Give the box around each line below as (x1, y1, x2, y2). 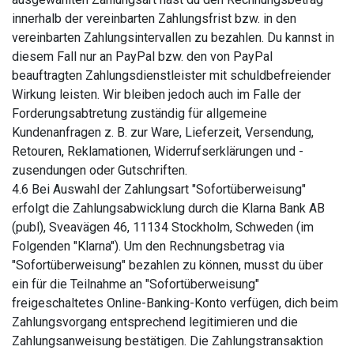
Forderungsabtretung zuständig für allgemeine (12, 106, 267, 121)
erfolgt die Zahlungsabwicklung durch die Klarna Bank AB (12, 201, 325, 216)
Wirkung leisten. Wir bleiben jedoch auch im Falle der (12, 87, 301, 102)
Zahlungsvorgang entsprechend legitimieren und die (12, 314, 298, 330)
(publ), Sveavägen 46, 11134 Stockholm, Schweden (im (12, 220, 314, 235)
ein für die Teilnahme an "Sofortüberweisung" (12, 277, 259, 292)
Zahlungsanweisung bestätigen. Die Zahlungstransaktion (12, 333, 323, 348)
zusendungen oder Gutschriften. (12, 163, 187, 178)
